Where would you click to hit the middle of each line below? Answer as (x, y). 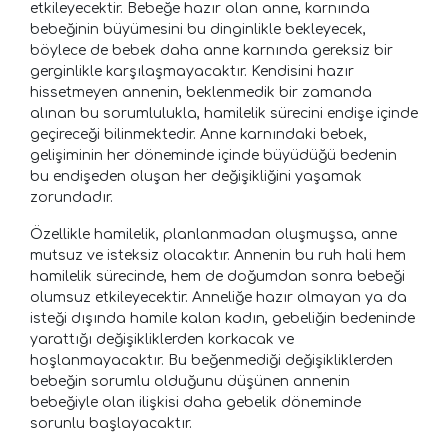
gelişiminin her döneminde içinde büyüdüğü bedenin (213, 155)
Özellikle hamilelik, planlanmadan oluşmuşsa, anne (213, 234)
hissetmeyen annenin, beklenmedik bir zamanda (201, 92)
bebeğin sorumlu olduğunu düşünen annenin (190, 381)
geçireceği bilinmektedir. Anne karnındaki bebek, (198, 134)
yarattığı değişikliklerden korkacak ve (162, 339)
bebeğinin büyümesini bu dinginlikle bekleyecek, (198, 29)
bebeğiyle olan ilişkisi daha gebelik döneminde (195, 402)
